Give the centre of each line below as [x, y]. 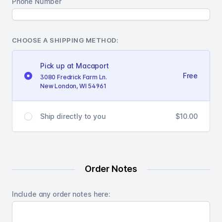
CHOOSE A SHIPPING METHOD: [65, 40]
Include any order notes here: [61, 194]
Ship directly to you [73, 116]
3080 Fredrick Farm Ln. [74, 77]
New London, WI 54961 [73, 86]
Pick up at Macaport [75, 66]
